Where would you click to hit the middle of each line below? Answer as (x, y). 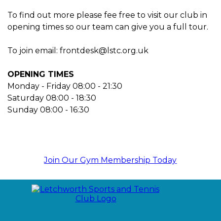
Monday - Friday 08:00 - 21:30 (65, 86)
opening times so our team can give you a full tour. (108, 27)
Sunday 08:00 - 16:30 (48, 110)
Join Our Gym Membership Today (110, 160)
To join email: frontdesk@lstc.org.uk (78, 50)
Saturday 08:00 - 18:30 (52, 98)
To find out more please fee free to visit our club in (107, 15)
